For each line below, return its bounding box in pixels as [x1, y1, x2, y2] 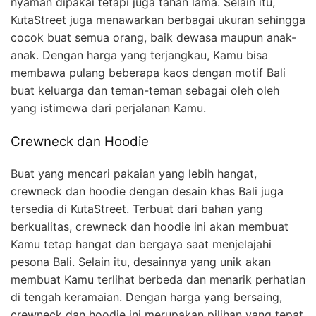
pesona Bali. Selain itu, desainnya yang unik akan [11, 255, 271, 269]
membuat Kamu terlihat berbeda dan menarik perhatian [11, 272, 305, 287]
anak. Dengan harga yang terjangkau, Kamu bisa [11, 48, 268, 63]
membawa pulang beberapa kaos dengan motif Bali [11, 66, 286, 80]
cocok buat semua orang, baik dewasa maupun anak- [11, 30, 296, 45]
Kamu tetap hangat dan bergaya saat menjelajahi [11, 237, 272, 252]
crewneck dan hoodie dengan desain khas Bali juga [11, 184, 284, 199]
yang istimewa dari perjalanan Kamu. [11, 101, 206, 116]
